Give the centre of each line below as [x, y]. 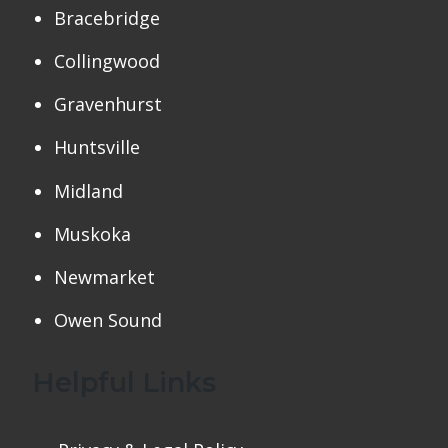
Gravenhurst [108, 104]
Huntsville [97, 147]
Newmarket [105, 276]
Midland [89, 190]
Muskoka [93, 233]
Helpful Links [123, 382]
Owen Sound [108, 320]
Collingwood [107, 60]
